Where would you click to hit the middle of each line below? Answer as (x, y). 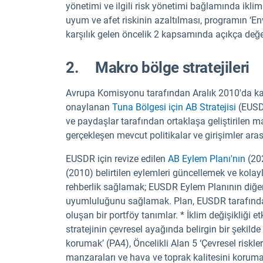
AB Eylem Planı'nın (207, 159)
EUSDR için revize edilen (117, 159)
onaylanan (89, 107)
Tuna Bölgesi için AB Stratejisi (174, 107)
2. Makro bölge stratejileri (158, 68)
